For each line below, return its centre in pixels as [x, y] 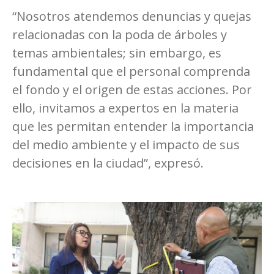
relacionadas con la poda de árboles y [120, 34]
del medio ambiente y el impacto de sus [126, 144]
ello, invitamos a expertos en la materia [125, 108]
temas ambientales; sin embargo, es [117, 53]
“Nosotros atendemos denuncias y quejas [132, 16]
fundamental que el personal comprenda [131, 71]
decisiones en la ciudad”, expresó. [108, 163]
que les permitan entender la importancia [133, 126]
